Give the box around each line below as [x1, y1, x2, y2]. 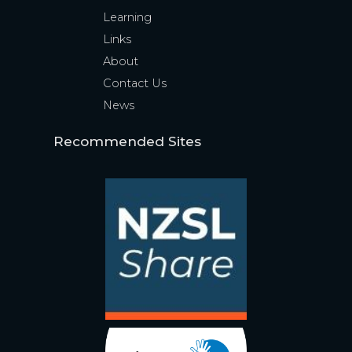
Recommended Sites [53, 132, 202, 149]
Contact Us [102, 75, 167, 90]
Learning [102, 9, 152, 24]
